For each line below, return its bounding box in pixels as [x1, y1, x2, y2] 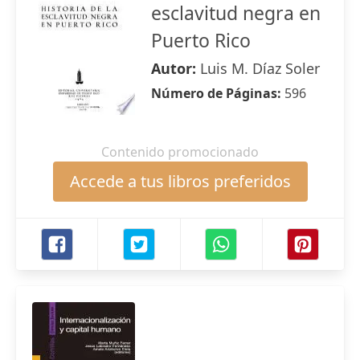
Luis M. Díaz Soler [200, 59, 320, 78]
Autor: [151, 59, 200, 78]
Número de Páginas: [151, 84, 284, 102]
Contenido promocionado [101, 143, 259, 161]
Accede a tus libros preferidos [69, 170, 291, 192]
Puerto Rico [151, 27, 251, 53]
